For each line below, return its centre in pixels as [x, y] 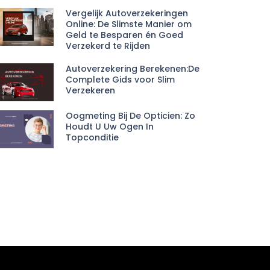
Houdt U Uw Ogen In [109, 127]
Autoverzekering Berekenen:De [132, 69]
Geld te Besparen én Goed [124, 35]
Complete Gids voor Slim [120, 80]
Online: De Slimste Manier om [128, 24]
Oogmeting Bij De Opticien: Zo [130, 116]
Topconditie [92, 138]
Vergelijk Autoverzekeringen [127, 13]
